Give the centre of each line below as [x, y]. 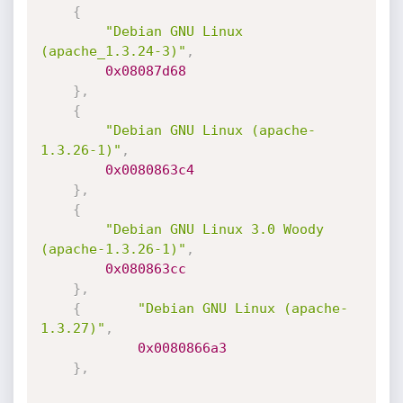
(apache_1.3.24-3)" [113, 51]
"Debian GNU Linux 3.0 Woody [214, 229]
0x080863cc [145, 269]
